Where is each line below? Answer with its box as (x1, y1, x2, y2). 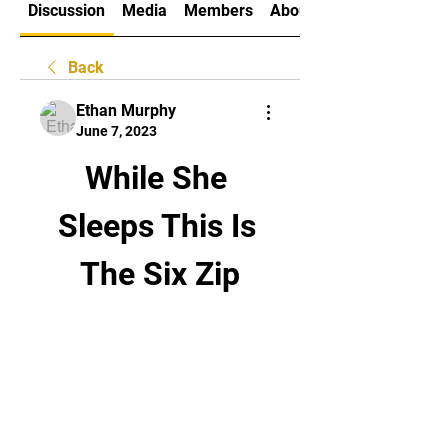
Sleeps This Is (57, 207, 256, 245)
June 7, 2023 (76, 123, 157, 139)
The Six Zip (80, 255, 240, 293)
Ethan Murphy (76, 101, 176, 120)
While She (85, 159, 227, 197)
